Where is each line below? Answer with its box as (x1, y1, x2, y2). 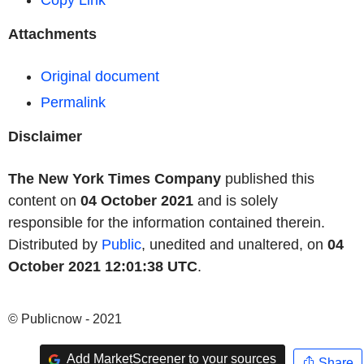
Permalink (41, 94, 106, 110)
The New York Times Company (8, 171, 221, 187)
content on (8, 193, 80, 209)
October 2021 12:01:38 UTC (8, 258, 197, 275)
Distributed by (8, 236, 102, 253)
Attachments (8, 26, 97, 42)
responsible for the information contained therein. (8, 214, 325, 231)
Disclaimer (8, 128, 82, 145)
